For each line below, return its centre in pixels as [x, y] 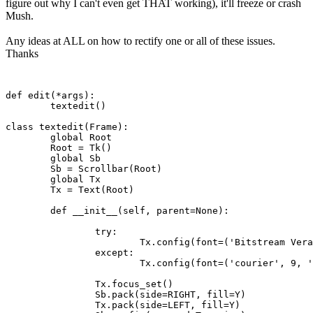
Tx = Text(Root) [28, 189]
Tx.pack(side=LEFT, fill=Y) [50, 305]
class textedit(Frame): [67, 126]
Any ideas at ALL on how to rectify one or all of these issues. [140, 41]
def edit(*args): [50, 95]
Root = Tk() [28, 147]
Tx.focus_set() [50, 284]
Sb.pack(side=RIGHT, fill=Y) [50, 294]
